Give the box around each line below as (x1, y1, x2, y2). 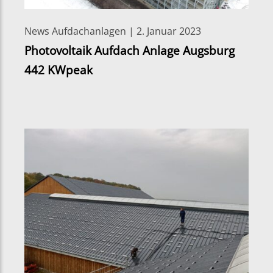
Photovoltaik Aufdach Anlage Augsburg (24, 41, 235, 58)
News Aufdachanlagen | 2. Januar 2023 (24, 24, 201, 38)
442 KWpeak (24, 61, 93, 78)
